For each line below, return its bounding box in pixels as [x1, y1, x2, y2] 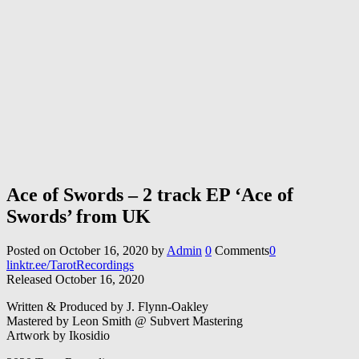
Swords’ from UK [6, 205, 151, 227]
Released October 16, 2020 [6, 272, 144, 286]
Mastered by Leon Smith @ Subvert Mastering [6, 313, 243, 328]
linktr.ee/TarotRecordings [6, 257, 134, 272]
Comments [215, 243, 269, 257]
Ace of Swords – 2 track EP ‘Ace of [6, 184, 293, 205]
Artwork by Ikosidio [6, 328, 110, 342]
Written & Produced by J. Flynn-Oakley [6, 299, 208, 313]
